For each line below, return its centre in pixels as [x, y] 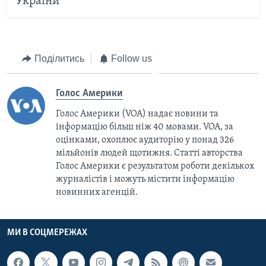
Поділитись [59, 58]
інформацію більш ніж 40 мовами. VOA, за [145, 127]
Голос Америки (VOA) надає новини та [137, 114]
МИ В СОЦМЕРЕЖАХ [47, 233]
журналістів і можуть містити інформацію [145, 180]
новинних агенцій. [97, 193]
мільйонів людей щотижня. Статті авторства [149, 153]
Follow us [132, 58]
